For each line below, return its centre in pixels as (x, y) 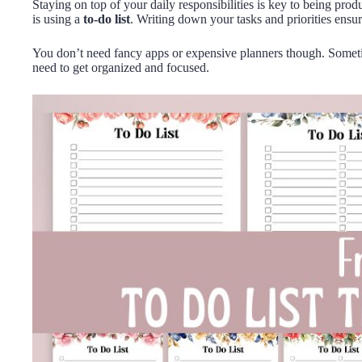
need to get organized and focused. (121, 67)
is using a (58, 19)
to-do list (107, 19)
